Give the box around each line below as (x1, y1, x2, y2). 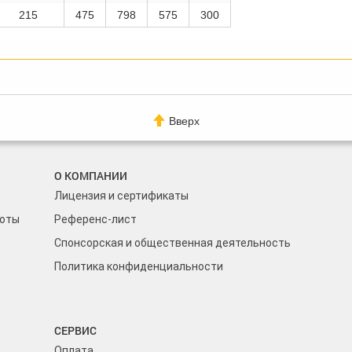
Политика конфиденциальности (54, 260, 223, 273)
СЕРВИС (54, 323, 97, 339)
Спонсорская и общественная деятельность (54, 236, 291, 250)
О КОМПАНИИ (54, 168, 127, 184)
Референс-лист (54, 213, 137, 226)
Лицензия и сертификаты (54, 189, 189, 203)
